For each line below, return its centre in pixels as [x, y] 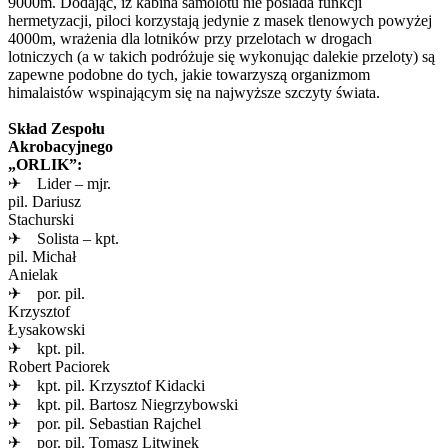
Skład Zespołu [56, 129]
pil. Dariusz [44, 202]
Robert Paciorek [59, 367]
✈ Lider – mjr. [59, 184]
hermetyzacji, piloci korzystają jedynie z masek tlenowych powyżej [220, 21]
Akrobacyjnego [60, 147]
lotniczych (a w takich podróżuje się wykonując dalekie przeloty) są [221, 57]
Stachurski [41, 220]
